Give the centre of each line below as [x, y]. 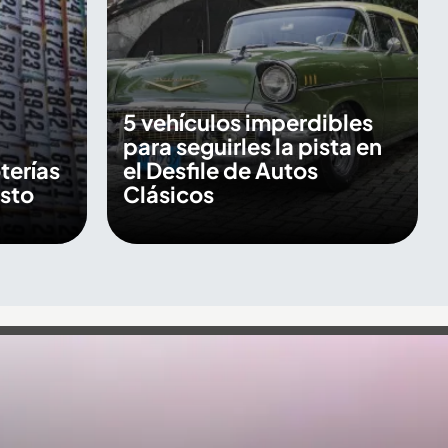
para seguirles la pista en [252, 146]
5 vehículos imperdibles [247, 122]
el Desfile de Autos [220, 170]
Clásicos [168, 194]
